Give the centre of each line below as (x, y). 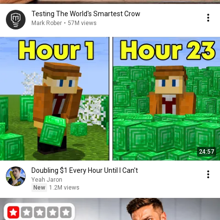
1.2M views (64, 188)
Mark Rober (47, 23)
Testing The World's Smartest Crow (86, 14)
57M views (82, 23)
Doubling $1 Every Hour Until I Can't (85, 170)
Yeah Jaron (47, 180)
